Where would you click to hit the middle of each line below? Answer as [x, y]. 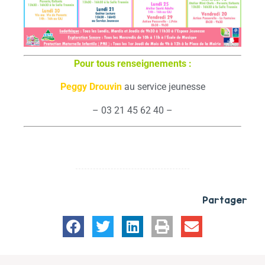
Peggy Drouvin [91, 87]
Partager [225, 200]
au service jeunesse [163, 87]
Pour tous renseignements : [132, 64]
